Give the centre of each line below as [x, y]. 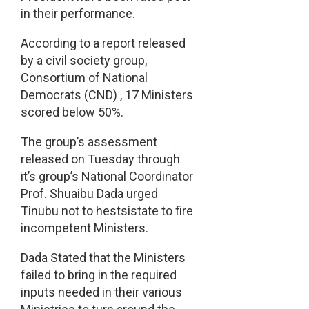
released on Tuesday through [100, 159]
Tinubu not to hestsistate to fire [107, 211]
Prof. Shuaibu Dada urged [89, 194]
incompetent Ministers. [84, 228]
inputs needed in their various [101, 292]
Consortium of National [84, 78]
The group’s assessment [89, 142]
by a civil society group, [83, 61]
